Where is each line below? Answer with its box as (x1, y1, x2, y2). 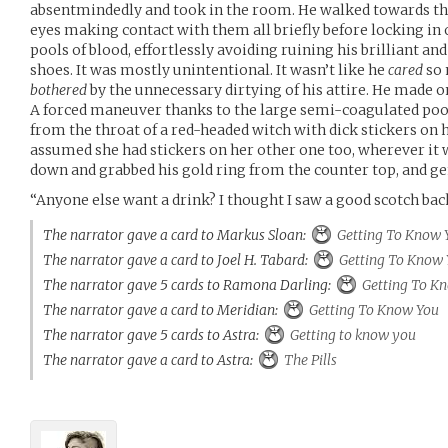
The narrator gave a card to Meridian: (43, 300, 284, 319)
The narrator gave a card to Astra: (43, 350, 259, 369)
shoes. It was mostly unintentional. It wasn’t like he (30, 60, 388, 79)
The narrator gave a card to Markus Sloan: (43, 225, 312, 244)
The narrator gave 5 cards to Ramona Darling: (43, 275, 337, 294)
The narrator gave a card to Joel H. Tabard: (43, 250, 314, 269)
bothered (30, 80, 87, 99)
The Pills (281, 350, 337, 369)
